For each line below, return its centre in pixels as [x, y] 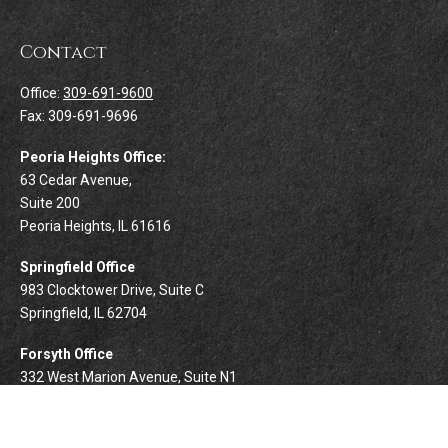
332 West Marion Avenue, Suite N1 [128, 377]
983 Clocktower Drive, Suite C [112, 290]
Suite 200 [50, 203]
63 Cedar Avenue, [76, 180]
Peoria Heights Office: [93, 157]
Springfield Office [77, 267]
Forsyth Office [66, 354]
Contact [63, 52]
